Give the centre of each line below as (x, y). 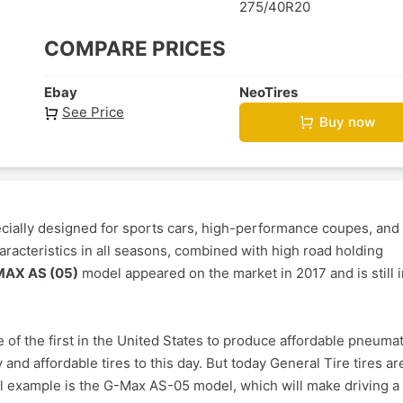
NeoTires (269, 92)
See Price (93, 112)
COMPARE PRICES (135, 49)
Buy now (347, 122)
